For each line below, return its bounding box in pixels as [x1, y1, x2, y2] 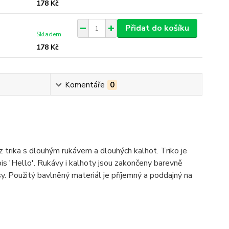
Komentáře [65, 80, 105, 90]
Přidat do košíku [125, 22, 189, 34]
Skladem [36, 30, 62, 38]
